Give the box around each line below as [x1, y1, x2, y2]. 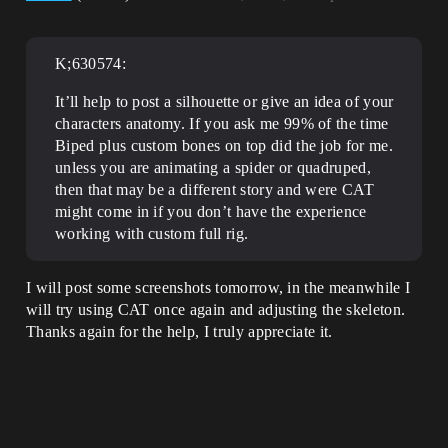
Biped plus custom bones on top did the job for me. [55, 137, 394, 154]
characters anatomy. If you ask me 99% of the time [55, 115, 389, 132]
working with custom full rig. [55, 225, 249, 242]
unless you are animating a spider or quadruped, [55, 159, 372, 176]
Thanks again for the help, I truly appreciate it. [26, 323, 333, 340]
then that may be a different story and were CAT [55, 181, 375, 198]
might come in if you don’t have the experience [55, 203, 367, 220]
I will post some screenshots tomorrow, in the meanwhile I [26, 279, 411, 296]
